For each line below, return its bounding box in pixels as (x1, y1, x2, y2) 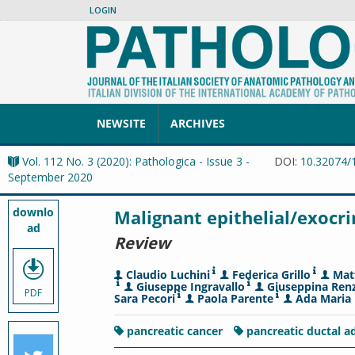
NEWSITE (97, 116, 146, 131)
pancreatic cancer (127, 323, 226, 338)
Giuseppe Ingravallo (136, 279, 245, 294)
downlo (13, 204, 54, 219)
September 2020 (8, 170, 93, 185)
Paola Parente (197, 291, 273, 306)
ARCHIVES (170, 116, 225, 131)
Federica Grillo (232, 267, 311, 282)
